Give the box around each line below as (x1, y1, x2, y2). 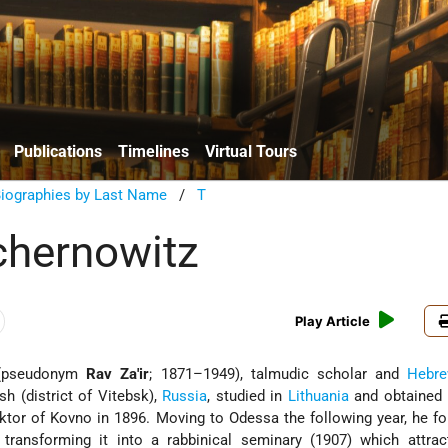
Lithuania (287, 387, 349, 406)
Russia (162, 387, 208, 406)
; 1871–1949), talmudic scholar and (149, 365, 407, 384)
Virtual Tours (205, 141, 297, 161)
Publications (14, 141, 102, 161)
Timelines (118, 141, 189, 161)
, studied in (207, 387, 288, 406)
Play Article (295, 313, 371, 330)
